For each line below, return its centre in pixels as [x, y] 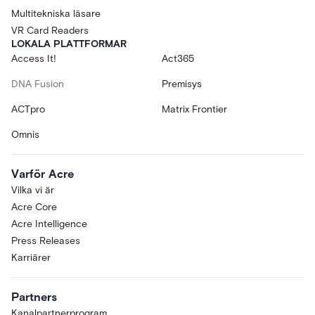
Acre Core [34, 207]
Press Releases [46, 240]
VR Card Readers [50, 30]
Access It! [34, 58]
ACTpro [28, 109]
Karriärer [31, 257]
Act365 [178, 58]
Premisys [182, 84]
